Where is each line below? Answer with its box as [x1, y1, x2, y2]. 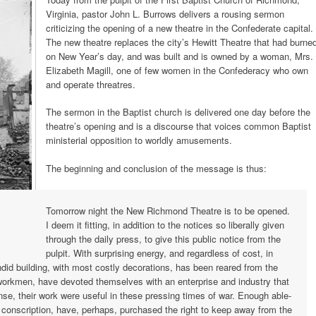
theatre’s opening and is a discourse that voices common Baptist [46, 119, 311, 133]
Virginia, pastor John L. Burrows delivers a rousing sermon [46, 6, 284, 20]
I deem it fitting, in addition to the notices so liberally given [46, 217, 284, 231]
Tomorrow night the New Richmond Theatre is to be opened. [46, 203, 290, 217]
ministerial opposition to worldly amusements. [46, 133, 232, 147]
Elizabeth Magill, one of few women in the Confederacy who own [46, 63, 308, 77]
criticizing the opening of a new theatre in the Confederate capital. [46, 20, 313, 35]
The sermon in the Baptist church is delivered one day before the [46, 105, 310, 119]
